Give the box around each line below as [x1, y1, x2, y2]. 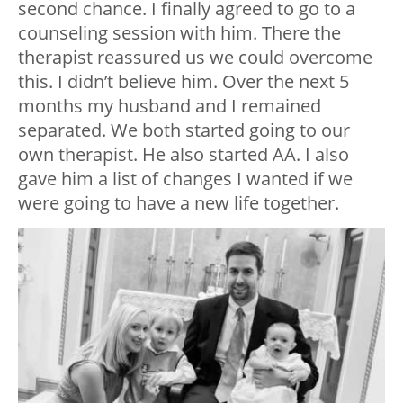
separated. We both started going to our [18, 118, 350, 143]
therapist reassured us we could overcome [18, 45, 372, 70]
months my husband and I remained [18, 94, 321, 119]
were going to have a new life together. [18, 191, 339, 216]
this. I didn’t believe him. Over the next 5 [18, 69, 349, 94]
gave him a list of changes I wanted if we [18, 166, 353, 192]
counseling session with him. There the [18, 21, 341, 46]
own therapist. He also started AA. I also [18, 142, 349, 167]
